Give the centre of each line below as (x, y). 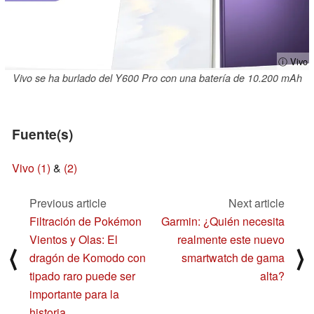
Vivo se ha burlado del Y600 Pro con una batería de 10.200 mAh (157, 78)
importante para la (74, 294)
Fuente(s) (42, 134)
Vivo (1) (31, 168)
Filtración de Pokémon (86, 221)
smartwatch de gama (233, 257)
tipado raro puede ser (82, 275)
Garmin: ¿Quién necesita (223, 221)
